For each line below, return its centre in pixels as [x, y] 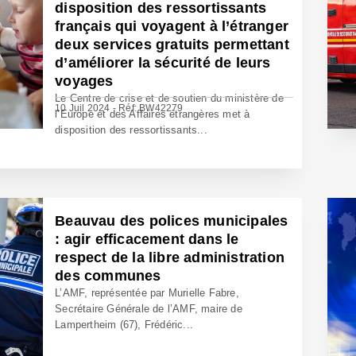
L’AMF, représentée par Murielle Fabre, [147, 293]
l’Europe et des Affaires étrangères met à [153, 114]
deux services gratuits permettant [172, 44]
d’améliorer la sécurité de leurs [163, 63]
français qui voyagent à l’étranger [172, 26]
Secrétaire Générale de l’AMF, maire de [149, 309]
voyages [84, 81]
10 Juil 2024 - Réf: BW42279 [119, 108]
